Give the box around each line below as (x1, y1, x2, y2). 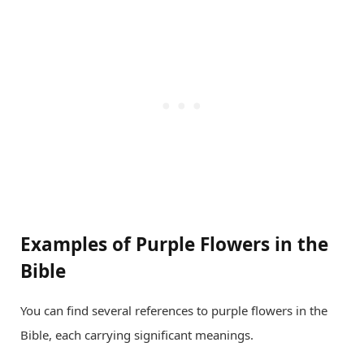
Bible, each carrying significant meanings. (20, 327, 253, 344)
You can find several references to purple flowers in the (20, 302, 327, 319)
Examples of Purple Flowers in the (20, 232, 328, 258)
